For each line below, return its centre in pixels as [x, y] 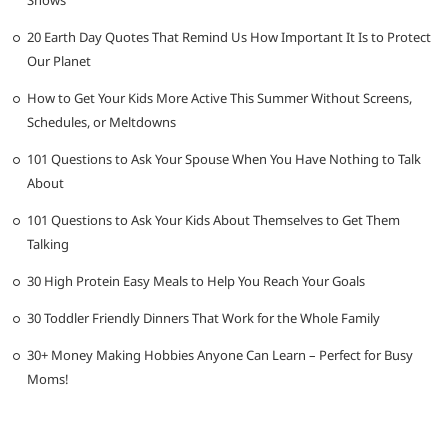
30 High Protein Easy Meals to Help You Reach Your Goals [196, 280]
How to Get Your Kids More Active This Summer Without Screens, [220, 97]
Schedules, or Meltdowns [102, 121]
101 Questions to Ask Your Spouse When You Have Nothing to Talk [224, 158]
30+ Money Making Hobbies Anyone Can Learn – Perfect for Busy [220, 354]
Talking [48, 243]
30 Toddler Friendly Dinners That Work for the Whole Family [204, 317]
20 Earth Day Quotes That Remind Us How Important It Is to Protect [229, 36]
